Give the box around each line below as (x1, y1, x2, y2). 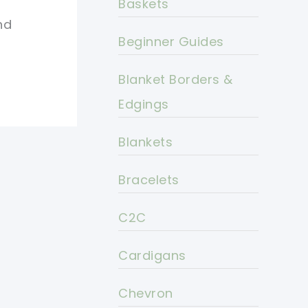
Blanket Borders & (118, 71, 233, 89)
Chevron (118, 285, 173, 302)
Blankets (118, 133, 173, 151)
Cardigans (118, 247, 186, 265)
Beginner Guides (118, 33, 224, 51)
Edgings (118, 96, 169, 113)
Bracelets (118, 171, 179, 189)
